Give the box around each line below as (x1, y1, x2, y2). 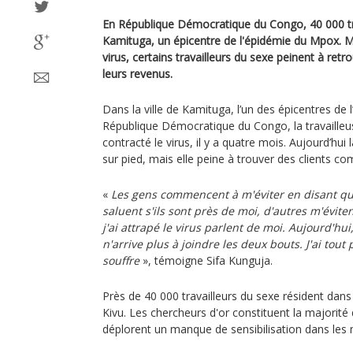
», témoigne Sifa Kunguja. (139, 253, 273, 268)
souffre (102, 253, 139, 268)
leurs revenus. (102, 66, 173, 81)
